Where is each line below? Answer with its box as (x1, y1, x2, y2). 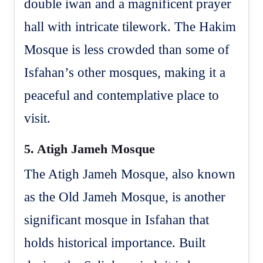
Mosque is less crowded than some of (24, 42, 230, 57)
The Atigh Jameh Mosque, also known (24, 166, 236, 181)
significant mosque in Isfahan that (24, 212, 210, 227)
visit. (24, 110, 51, 126)
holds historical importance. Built (24, 235, 206, 250)
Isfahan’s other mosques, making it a (24, 65, 226, 80)
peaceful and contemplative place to (24, 87, 220, 103)
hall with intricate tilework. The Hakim (24, 19, 237, 34)
